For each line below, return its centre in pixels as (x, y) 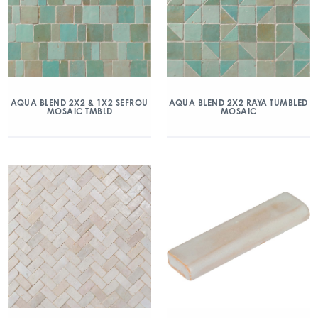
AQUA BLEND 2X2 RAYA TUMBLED (238, 103)
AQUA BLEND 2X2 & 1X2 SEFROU (79, 103)
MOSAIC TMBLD (79, 111)
